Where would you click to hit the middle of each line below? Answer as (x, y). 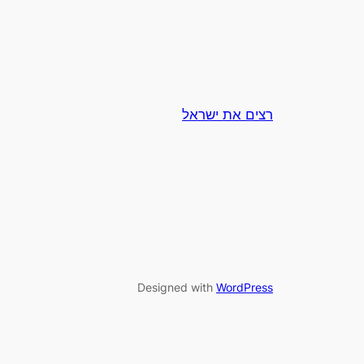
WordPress (245, 288)
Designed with (177, 288)
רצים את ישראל (227, 114)
